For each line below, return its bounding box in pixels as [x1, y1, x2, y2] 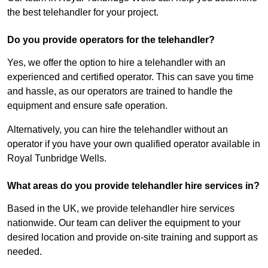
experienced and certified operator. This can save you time [7, 72, 254, 83]
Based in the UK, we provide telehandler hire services [7, 203, 234, 214]
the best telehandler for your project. [7, 7, 159, 18]
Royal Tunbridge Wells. [7, 153, 106, 164]
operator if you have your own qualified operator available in [7, 139, 260, 150]
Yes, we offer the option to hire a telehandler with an [7, 57, 226, 68]
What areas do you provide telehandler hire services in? [7, 181, 260, 191]
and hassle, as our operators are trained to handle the [7, 86, 233, 97]
